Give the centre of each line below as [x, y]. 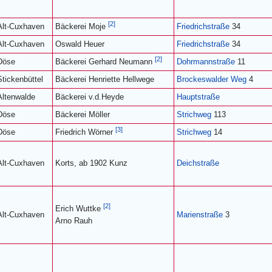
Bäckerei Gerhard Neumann [105, 62]
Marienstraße [200, 215]
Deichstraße [198, 163]
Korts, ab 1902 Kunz [91, 163]
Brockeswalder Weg [212, 79]
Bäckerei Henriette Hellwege [105, 79]
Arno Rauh [74, 221]
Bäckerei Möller [83, 114]
